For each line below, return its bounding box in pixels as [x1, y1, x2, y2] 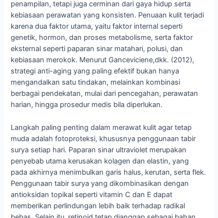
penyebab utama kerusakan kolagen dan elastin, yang [11, 156, 189, 165]
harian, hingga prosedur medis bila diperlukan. [11, 100, 163, 109]
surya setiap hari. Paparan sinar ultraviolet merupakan [11, 145, 187, 154]
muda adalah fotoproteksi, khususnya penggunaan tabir [11, 134, 196, 143]
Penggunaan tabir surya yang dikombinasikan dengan [11, 179, 189, 188]
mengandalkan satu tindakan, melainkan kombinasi [11, 78, 181, 87]
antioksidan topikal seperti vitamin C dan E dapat [11, 190, 173, 199]
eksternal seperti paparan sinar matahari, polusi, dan [11, 44, 183, 54]
